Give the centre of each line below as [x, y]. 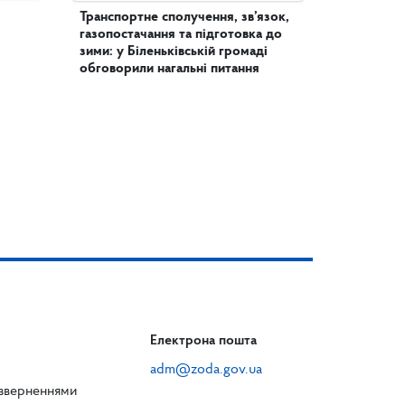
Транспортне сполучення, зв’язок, [184, 17]
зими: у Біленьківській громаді [174, 52]
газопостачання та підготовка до [181, 34]
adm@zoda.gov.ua [206, 370]
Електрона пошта [203, 341]
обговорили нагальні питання [170, 69]
